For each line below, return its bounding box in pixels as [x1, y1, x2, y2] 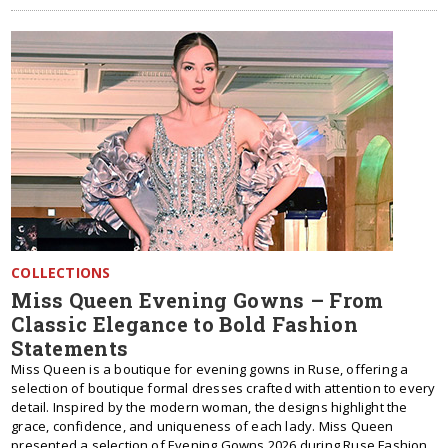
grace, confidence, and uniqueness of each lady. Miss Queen [11, 417, 394, 435]
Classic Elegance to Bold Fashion [11, 311, 358, 337]
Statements [11, 335, 129, 361]
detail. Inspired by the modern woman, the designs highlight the [11, 398, 408, 416]
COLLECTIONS [11, 263, 111, 282]
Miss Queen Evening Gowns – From [11, 287, 384, 313]
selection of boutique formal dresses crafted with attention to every [11, 379, 436, 397]
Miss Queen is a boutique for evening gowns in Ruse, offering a [11, 360, 409, 378]
